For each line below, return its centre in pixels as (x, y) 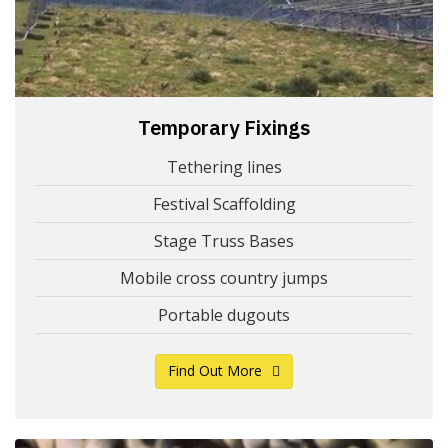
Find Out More (215, 370)
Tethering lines (224, 166)
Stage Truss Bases (224, 240)
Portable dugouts (224, 314)
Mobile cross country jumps (224, 277)
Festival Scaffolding (224, 203)
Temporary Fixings (224, 127)
